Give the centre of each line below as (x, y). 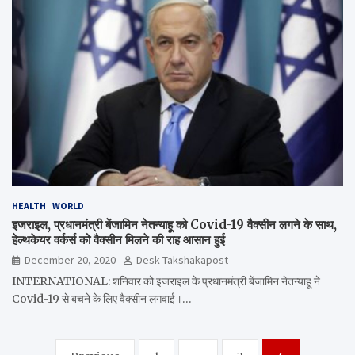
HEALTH (29, 205)
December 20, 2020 (70, 260)
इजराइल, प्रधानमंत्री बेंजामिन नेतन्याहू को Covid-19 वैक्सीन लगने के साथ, (174, 224)
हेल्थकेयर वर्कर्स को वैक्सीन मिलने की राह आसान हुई (118, 239)
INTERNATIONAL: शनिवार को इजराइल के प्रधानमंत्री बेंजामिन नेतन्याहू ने (166, 281)
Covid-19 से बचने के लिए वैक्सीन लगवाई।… (102, 298)
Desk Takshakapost (182, 260)
